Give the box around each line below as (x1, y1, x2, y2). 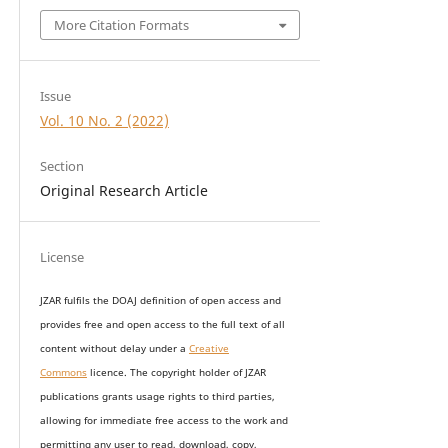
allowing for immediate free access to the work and (39, 414, 288, 428)
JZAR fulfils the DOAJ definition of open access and (39, 294, 281, 308)
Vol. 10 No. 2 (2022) (39, 111, 169, 131)
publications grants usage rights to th (39, 390, 222, 404)
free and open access (83, 318, 189, 332)
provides (39, 318, 84, 332)
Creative (188, 342, 229, 356)
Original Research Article (39, 181, 208, 201)
